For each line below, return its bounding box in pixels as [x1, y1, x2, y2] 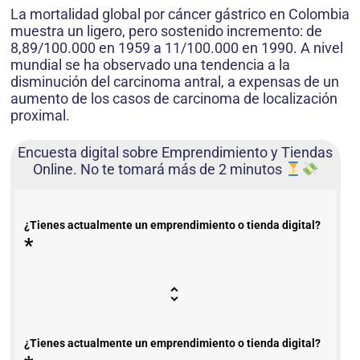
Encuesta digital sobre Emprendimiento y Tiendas [18, 143, 333, 161]
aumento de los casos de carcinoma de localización [10, 89, 337, 107]
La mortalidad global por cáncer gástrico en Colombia [10, 5, 350, 22]
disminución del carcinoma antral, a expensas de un [10, 72, 339, 90]
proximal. [10, 106, 70, 124]
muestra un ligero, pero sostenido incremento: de [10, 22, 322, 39]
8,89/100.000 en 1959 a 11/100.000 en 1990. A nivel [10, 39, 343, 56]
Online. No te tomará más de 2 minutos [32, 160, 285, 178]
